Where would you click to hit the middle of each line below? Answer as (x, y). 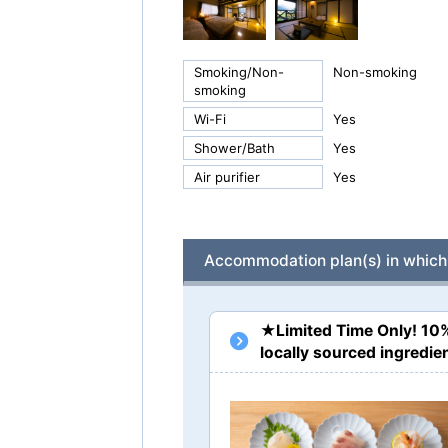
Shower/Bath (234, 148)
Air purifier (227, 177)
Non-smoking (375, 72)
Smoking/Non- (239, 72)
